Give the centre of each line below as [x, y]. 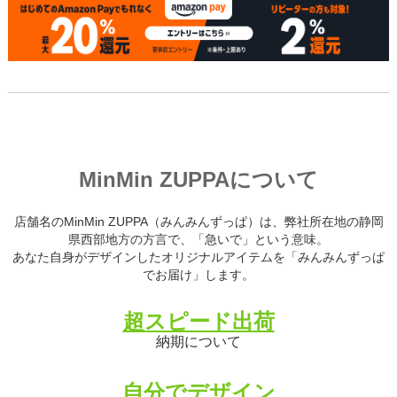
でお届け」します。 [198, 276]
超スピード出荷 [198, 322]
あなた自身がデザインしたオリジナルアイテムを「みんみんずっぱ [198, 258]
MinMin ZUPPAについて [198, 180]
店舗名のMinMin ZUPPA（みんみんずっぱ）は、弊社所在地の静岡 [198, 222]
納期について [198, 342]
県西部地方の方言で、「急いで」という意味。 [198, 240]
